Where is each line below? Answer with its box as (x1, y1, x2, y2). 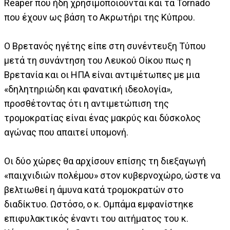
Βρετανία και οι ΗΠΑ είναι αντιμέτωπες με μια (4, 69, 200, 81)
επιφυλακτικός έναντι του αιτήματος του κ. (4, 213, 188, 224)
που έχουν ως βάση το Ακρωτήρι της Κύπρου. (4, 12, 195, 23)
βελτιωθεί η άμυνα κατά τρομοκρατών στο (4, 184, 183, 196)
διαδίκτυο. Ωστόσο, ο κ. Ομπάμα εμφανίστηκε (4, 199, 194, 210)
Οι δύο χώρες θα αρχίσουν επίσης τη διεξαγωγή (4, 156, 206, 167)
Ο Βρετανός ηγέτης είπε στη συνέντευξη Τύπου (4, 41, 206, 52)
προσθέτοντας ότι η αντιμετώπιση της (4, 98, 169, 109)
